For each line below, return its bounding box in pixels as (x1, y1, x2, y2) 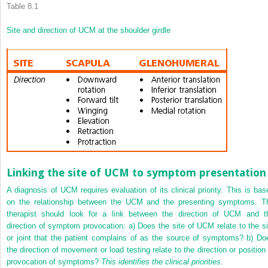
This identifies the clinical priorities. (101, 257, 223, 267)
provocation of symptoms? (7, 257, 101, 267)
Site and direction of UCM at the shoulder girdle (7, 25, 170, 35)
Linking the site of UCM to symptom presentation (7, 166, 266, 179)
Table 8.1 (7, 1, 38, 11)
